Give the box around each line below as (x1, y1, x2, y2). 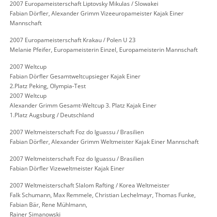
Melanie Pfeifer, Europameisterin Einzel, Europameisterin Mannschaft (10, 46, 198, 54)
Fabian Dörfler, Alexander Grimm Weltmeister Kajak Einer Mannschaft (10, 138, 199, 146)
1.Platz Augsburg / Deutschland (10, 111, 94, 120)
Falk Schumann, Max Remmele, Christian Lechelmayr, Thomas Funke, (10, 191, 196, 200)
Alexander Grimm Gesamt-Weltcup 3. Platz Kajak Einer (10, 101, 156, 110)
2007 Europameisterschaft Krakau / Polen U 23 (10, 36, 136, 45)
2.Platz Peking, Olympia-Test (10, 82, 86, 91)
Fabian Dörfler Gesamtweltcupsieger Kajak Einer (10, 72, 140, 81)
